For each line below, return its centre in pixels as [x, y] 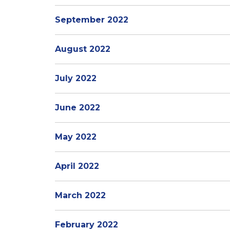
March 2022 [80, 195]
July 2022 [76, 78]
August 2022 [83, 49]
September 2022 [92, 20]
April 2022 [77, 166]
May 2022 [76, 137]
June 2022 [78, 108]
